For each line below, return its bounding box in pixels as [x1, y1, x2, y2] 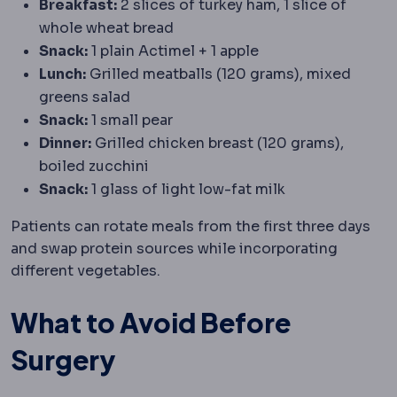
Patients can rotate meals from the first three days [11, 216, 370, 236]
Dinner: [39, 133, 91, 152]
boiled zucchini [39, 156, 149, 175]
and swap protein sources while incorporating [11, 238, 338, 258]
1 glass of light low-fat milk [88, 179, 285, 198]
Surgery [11, 342, 116, 377]
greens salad [39, 87, 130, 106]
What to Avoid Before [11, 305, 291, 339]
